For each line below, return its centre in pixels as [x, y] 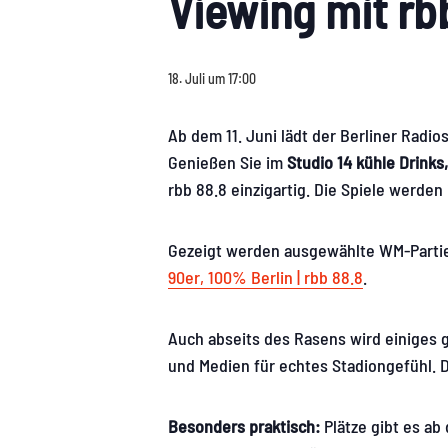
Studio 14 [319, 162]
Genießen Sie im [227, 162]
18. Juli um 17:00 [212, 78]
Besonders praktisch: [244, 426]
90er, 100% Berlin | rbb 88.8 [265, 277]
